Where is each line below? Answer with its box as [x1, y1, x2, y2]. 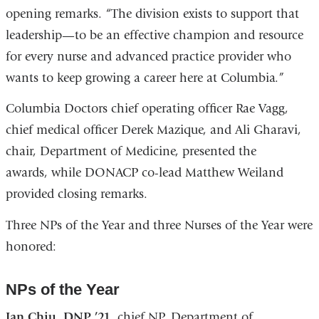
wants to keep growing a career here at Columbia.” [5, 70, 288, 85]
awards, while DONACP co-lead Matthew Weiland [5, 165, 283, 181]
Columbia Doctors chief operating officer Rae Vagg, [5, 101, 288, 117]
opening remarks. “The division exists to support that [5, 6, 299, 21]
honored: [5, 239, 60, 254]
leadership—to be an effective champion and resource [5, 27, 303, 43]
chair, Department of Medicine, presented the [5, 144, 256, 159]
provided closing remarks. [5, 187, 155, 202]
